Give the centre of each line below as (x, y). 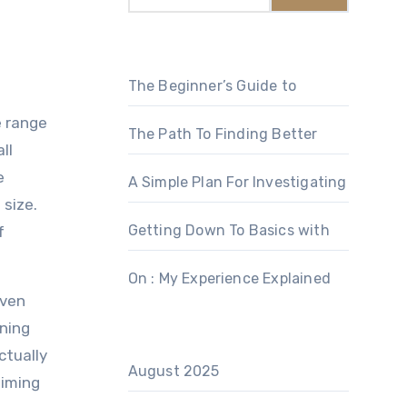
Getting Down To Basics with (228, 230)
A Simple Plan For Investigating (237, 182)
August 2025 (174, 371)
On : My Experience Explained (229, 278)
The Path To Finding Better (223, 134)
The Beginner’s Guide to (212, 86)
